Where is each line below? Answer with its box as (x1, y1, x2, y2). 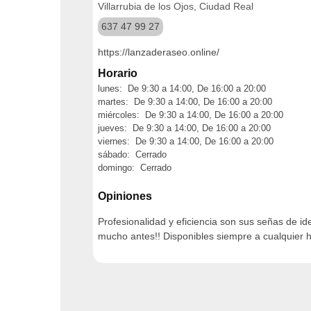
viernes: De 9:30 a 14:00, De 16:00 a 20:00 (98, 136, 274, 146)
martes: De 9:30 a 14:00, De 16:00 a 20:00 (98, 96, 272, 107)
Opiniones (98, 190, 152, 202)
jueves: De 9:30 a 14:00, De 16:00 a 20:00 (98, 123, 271, 133)
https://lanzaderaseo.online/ (98, 47, 219, 58)
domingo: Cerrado (98, 162, 171, 173)
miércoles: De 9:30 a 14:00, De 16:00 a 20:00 (98, 110, 283, 120)
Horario (98, 67, 137, 79)
